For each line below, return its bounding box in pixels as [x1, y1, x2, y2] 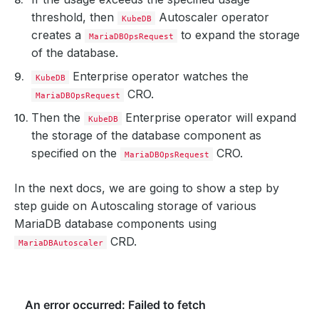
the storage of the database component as [31, 127, 261, 142]
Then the [31, 110, 84, 125]
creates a [31, 27, 85, 42]
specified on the [31, 145, 120, 160]
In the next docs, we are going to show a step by [14, 180, 279, 195]
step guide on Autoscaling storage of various [14, 198, 256, 213]
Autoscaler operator [155, 9, 270, 24]
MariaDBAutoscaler [18, 237, 103, 248]
